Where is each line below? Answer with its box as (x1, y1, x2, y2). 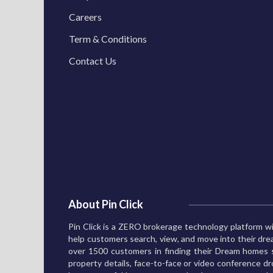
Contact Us (69, 55, 116, 67)
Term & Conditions (69, 33, 147, 45)
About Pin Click (68, 197, 143, 211)
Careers (69, 11, 102, 23)
